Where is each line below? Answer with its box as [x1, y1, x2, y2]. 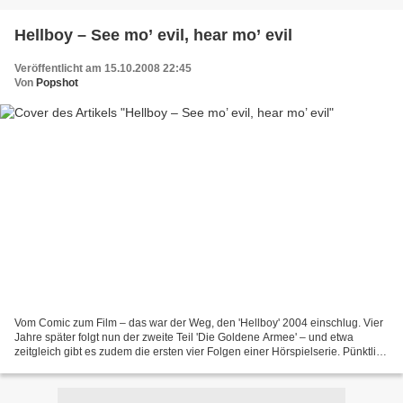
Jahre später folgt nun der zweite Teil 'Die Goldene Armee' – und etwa [14, 331, 354, 345]
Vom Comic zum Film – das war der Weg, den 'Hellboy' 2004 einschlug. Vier [14, 317, 383, 330]
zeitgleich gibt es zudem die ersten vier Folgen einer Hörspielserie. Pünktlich [14, 345, 388, 359]
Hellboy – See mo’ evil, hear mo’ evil [14, 25, 292, 44]
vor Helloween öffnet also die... [14, 360, 165, 373]
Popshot [36, 76, 78, 89]
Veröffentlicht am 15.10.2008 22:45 [14, 61, 192, 75]
